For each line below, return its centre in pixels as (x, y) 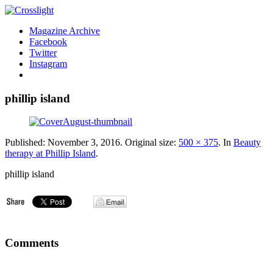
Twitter (43, 53)
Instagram (48, 64)
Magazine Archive (65, 31)
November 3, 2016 (84, 143)
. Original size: (149, 143)
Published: (26, 143)
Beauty (247, 143)
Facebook (48, 42)
